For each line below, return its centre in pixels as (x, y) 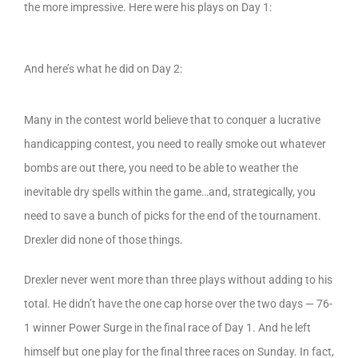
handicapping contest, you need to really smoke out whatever (175, 143)
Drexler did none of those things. (103, 239)
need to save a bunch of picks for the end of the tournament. (173, 215)
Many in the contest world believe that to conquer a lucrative (172, 119)
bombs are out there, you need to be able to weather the (161, 167)
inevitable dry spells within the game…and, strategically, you (170, 191)
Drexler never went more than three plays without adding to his (178, 279)
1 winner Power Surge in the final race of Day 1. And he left (167, 327)
